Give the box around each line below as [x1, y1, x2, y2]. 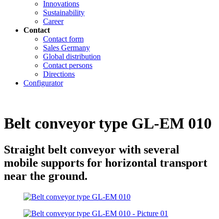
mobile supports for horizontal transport [4, 156, 207, 169]
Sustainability [43, 8, 85, 17]
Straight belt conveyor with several [4, 143, 179, 156]
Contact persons [43, 61, 92, 69]
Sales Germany [43, 44, 90, 52]
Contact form [43, 35, 84, 43]
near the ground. [4, 169, 88, 182]
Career [43, 17, 64, 25]
